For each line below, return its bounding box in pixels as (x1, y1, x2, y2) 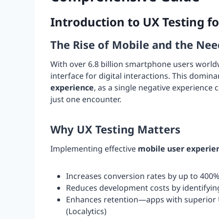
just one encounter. (50, 93, 121, 105)
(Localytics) (66, 205, 107, 217)
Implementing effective (50, 143, 138, 154)
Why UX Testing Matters (50, 121, 180, 136)
